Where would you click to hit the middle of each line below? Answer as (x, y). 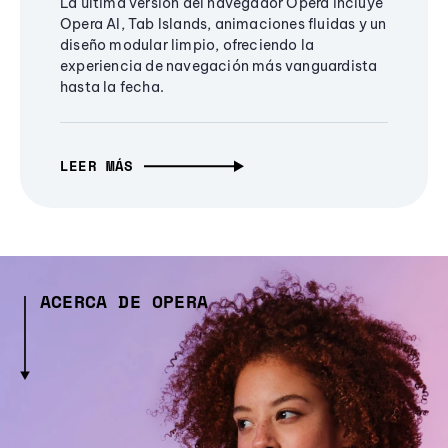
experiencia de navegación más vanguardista (219, 66)
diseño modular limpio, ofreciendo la (187, 45)
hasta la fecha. (112, 87)
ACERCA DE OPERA (124, 301)
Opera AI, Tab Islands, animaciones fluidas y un (223, 24)
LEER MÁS (97, 166)
